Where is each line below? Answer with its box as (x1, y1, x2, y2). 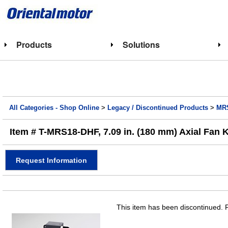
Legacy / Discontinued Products (107, 104, 209, 111)
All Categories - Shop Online (9, 104, 100, 111)
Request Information (16, 156, 87, 164)
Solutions (122, 39, 160, 50)
